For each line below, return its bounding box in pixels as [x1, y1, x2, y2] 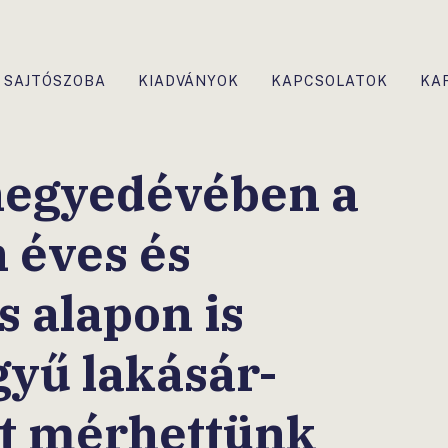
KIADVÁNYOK [138, 73, 239, 89]
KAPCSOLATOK [271, 73, 388, 89]
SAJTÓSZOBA [4, 73, 106, 89]
